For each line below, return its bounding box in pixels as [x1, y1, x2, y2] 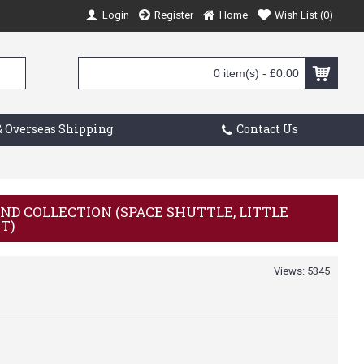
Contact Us [236, 121, 298, 136]
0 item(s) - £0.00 [214, 67, 299, 80]
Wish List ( [275, 8, 323, 21]
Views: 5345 [274, 265, 330, 277]
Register [154, 8, 193, 21]
